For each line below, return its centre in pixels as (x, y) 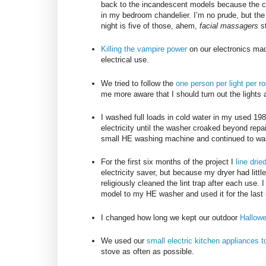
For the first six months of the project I (168, 162)
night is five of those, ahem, (150, 26)
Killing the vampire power (145, 49)
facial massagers (229, 26)
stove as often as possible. (148, 251)
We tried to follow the (138, 83)
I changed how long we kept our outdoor (170, 217)
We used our (124, 240)
